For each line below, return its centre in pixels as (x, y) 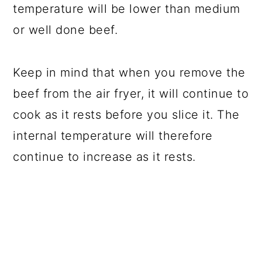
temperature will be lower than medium (127, 8)
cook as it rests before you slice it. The (126, 114)
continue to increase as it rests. (104, 156)
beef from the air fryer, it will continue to (131, 93)
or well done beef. (65, 30)
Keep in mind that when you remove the (129, 72)
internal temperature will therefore (113, 135)
